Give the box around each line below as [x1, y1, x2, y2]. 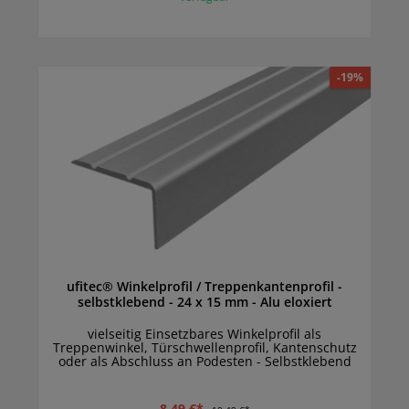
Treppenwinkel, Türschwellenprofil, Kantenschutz [52, 339, 357, 357]
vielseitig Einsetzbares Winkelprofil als [88, 325, 321, 343]
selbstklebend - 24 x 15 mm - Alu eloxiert [259, 293, 332, 311]
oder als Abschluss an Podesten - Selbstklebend [58, 352, 351, 371]
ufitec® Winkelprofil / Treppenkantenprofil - [67, 278, 338, 296]
